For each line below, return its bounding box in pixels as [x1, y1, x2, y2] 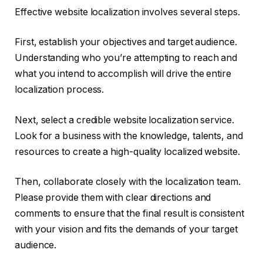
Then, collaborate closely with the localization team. [15, 176, 241, 188]
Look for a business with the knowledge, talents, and [15, 130, 243, 141]
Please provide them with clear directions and [15, 192, 211, 204]
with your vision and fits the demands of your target [15, 224, 238, 235]
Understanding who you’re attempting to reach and [15, 52, 238, 64]
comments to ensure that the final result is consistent [15, 208, 244, 220]
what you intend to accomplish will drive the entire [15, 68, 231, 80]
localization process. [15, 84, 104, 96]
